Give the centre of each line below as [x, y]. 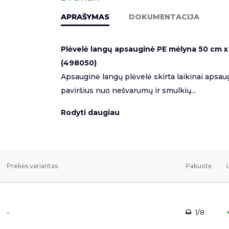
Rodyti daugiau [90, 113]
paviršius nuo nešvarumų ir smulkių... [128, 91]
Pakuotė [199, 166]
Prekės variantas [32, 166]
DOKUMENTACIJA [164, 17]
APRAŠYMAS [85, 17]
